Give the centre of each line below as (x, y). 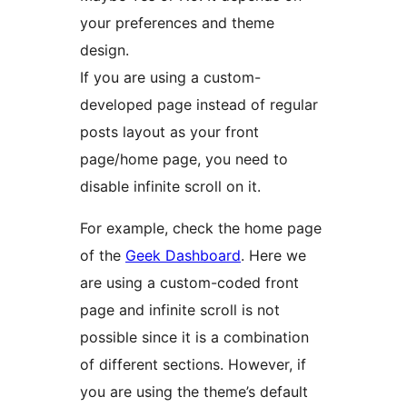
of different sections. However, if (193, 365)
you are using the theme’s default (194, 392)
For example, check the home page (201, 228)
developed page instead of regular (199, 105)
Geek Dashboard (183, 256)
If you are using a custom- (170, 78)
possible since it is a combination (194, 338)
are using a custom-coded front (189, 283)
